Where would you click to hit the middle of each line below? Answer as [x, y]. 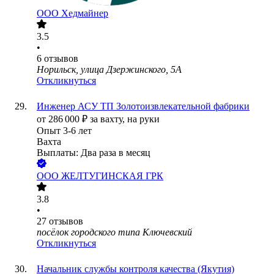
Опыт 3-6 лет [64, 131]
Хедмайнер [85, 13]
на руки [143, 119]
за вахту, [109, 119]
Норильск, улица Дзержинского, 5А [109, 70]
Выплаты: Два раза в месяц [94, 153]
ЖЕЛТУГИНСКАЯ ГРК [112, 176]
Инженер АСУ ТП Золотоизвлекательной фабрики [143, 106]
